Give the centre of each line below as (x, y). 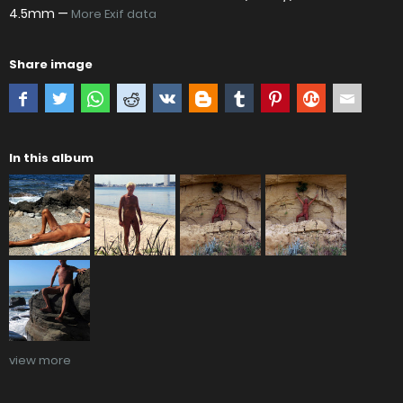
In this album (51, 158)
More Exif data (114, 14)
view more (40, 361)
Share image (51, 65)
